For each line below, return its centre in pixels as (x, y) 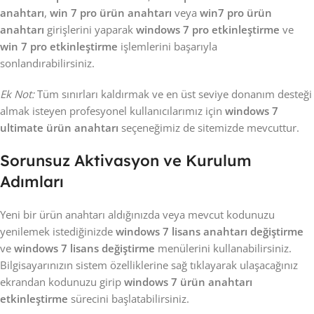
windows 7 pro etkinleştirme (208, 29)
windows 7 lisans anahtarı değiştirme (210, 231)
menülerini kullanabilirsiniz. (223, 248)
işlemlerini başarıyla (168, 46)
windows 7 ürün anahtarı (188, 282)
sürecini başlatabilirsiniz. (129, 299)
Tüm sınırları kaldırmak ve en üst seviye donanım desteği (173, 94)
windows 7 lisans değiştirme (84, 248)
